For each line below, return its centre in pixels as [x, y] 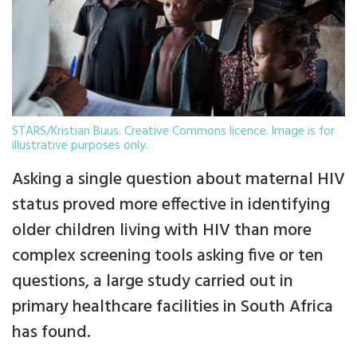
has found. [51, 333]
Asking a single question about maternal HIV [178, 180]
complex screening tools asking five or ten [168, 257]
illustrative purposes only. [80, 145]
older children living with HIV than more [162, 231]
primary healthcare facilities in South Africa [173, 308]
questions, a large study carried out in [153, 282]
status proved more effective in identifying [171, 206]
